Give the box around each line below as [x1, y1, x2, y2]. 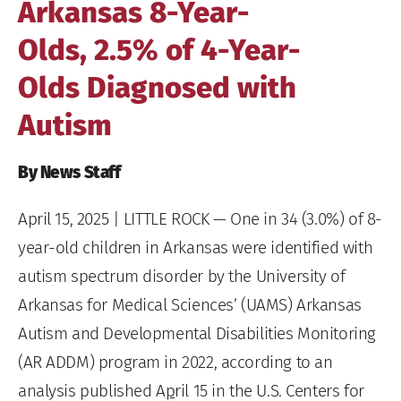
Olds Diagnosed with [18, 70, 296, 106]
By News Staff [18, 161, 121, 183]
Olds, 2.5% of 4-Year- [18, 32, 301, 68]
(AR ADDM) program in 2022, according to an [18, 351, 333, 372]
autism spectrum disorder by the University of [18, 265, 346, 286]
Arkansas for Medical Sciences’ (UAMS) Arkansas [18, 294, 362, 315]
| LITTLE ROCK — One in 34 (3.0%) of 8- [108, 208, 382, 229]
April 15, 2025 [18, 208, 109, 229]
